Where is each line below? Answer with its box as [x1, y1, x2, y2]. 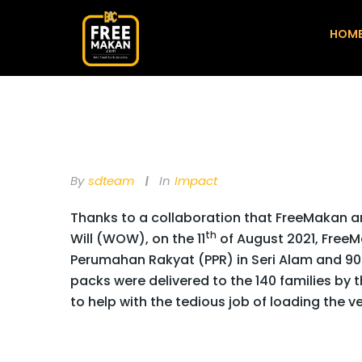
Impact [175, 171, 217, 189]
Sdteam [88, 171, 134, 189]
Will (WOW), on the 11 [70, 229, 205, 248]
